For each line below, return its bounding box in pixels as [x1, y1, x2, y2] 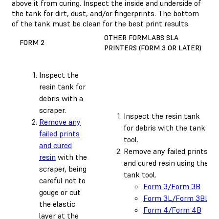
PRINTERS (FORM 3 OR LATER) [104, 43, 201, 52]
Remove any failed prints [124, 146, 208, 156]
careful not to [39, 175, 86, 185]
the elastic [39, 198, 75, 209]
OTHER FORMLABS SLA [104, 33, 178, 42]
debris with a [39, 93, 83, 103]
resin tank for [39, 81, 86, 91]
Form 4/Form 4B [143, 204, 201, 215]
